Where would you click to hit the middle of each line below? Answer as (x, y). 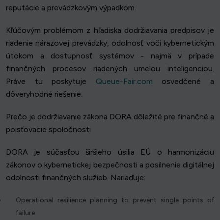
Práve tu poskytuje (51, 82)
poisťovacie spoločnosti (48, 130)
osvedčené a (183, 82)
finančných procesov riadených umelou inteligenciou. (110, 69)
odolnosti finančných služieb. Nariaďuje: (76, 178)
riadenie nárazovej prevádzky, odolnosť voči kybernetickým (110, 43)
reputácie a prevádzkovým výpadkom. (71, 8)
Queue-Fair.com (124, 82)
